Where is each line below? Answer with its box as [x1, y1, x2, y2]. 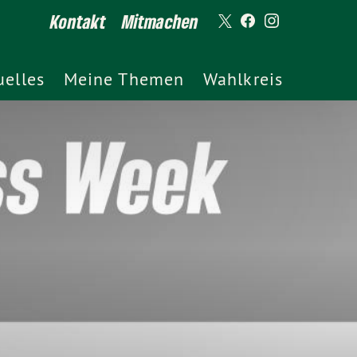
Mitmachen [122, 10, 198, 33]
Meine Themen [63, 68, 185, 90]
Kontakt [50, 10, 107, 33]
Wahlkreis [203, 68, 283, 90]
